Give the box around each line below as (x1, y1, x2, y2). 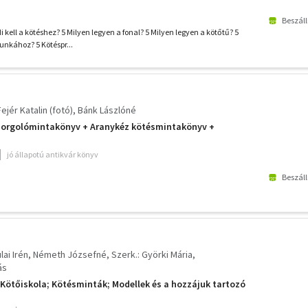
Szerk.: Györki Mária (111, 248, 192, 261)
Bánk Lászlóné (78, 104, 136, 116)
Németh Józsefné (33, 248, 107, 261)
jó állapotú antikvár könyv (7, 149, 98, 159)
